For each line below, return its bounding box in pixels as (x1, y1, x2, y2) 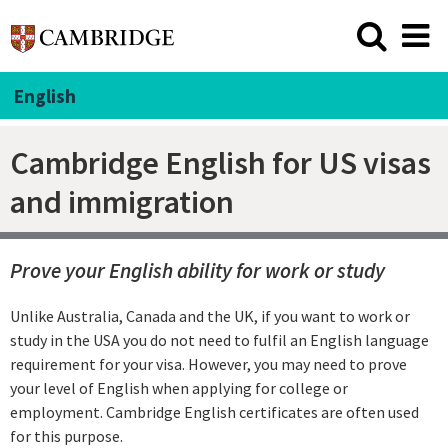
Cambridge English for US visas (10, 142, 431, 183)
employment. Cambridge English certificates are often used (10, 402, 419, 423)
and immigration (10, 181, 234, 222)
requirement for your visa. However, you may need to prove (10, 354, 407, 375)
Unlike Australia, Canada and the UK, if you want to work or (10, 306, 410, 327)
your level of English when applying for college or (10, 378, 348, 399)
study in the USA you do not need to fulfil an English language (10, 330, 429, 351)
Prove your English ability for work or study (10, 257, 385, 285)
